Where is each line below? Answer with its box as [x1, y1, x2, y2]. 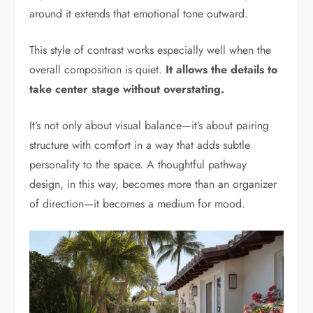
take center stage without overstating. [29, 80, 225, 97]
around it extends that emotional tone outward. [29, 5, 249, 22]
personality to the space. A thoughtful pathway [29, 156, 247, 173]
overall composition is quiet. [29, 61, 166, 78]
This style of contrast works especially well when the [29, 41, 272, 58]
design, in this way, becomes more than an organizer [29, 175, 277, 192]
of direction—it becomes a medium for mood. [29, 195, 246, 212]
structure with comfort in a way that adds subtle [29, 136, 251, 153]
